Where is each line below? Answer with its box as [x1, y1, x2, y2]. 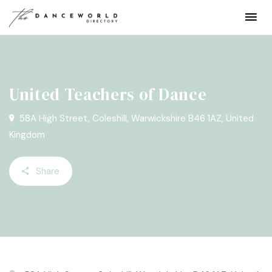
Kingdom [9, 129, 45, 141]
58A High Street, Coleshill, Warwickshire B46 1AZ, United [17, 112, 254, 124]
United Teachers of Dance [9, 83, 207, 106]
